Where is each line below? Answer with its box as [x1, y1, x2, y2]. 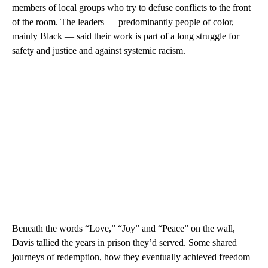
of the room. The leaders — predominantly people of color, [12, 16, 234, 27]
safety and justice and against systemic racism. [12, 45, 185, 56]
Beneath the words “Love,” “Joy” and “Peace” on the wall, [12, 223, 235, 233]
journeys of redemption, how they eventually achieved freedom [12, 251, 250, 262]
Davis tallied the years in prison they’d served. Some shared [12, 237, 237, 248]
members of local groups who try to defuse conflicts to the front [12, 2, 251, 13]
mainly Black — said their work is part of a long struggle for [12, 31, 239, 41]
